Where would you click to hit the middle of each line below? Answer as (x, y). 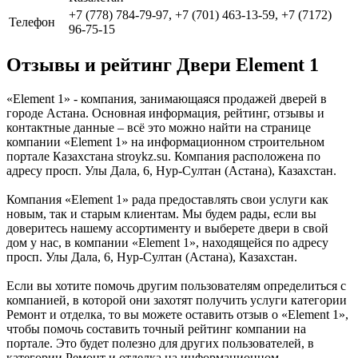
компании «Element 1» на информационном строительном (165, 142)
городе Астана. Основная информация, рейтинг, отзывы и (165, 113)
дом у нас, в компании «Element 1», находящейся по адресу (167, 243)
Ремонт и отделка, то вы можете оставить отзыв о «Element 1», (177, 315)
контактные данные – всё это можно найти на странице (159, 128)
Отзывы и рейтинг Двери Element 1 (163, 65)
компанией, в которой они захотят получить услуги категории (177, 300)
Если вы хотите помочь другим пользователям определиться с (176, 286)
